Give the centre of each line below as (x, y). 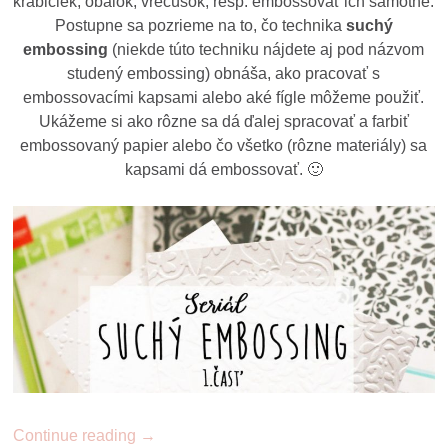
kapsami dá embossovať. (213, 170)
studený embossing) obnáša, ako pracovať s (224, 74)
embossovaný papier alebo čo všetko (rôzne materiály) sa (224, 146)
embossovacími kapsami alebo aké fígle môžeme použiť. (224, 98)
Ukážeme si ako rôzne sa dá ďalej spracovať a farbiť (223, 122)
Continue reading (77, 436)
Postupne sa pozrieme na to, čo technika (200, 26)
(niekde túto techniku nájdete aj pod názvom (266, 50)
